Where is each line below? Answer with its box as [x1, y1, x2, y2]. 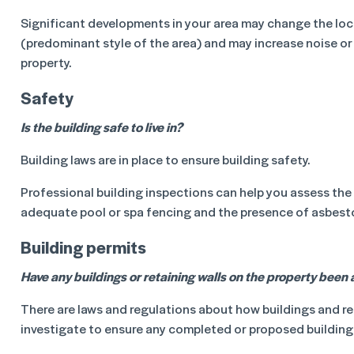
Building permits [21, 235, 146, 259]
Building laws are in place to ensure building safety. [21, 150, 310, 168]
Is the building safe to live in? [21, 118, 183, 136]
